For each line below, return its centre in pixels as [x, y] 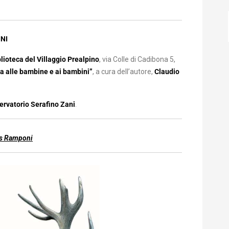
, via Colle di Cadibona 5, [137, 59]
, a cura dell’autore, [123, 72]
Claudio [166, 72]
